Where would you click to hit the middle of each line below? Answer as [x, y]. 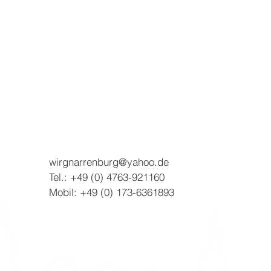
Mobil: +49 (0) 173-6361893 [112, 192]
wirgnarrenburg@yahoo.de [109, 162]
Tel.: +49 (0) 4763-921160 [107, 177]
